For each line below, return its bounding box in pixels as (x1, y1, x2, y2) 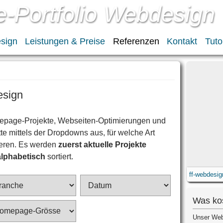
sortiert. (45, 152, 74, 161)
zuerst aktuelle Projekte (58, 140, 147, 149)
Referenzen (112, 36, 159, 46)
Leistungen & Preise (25, 36, 106, 46)
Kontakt (167, 36, 198, 46)
